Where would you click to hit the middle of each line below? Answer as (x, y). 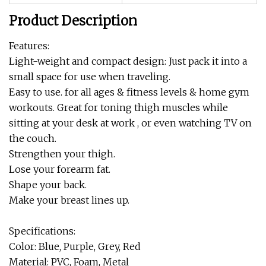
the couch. (33, 138)
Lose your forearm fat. (60, 169)
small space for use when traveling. (90, 77)
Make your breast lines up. (69, 200)
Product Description (73, 21)
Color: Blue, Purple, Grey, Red (75, 246)
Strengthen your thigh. (62, 154)
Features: (29, 46)
